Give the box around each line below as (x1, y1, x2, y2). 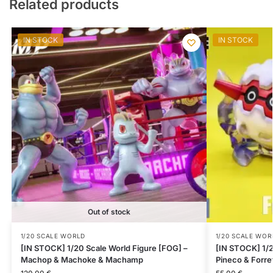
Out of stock (87, 207, 130, 216)
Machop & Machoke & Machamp (20, 254, 143, 264)
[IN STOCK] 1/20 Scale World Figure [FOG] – (20, 243, 188, 253)
